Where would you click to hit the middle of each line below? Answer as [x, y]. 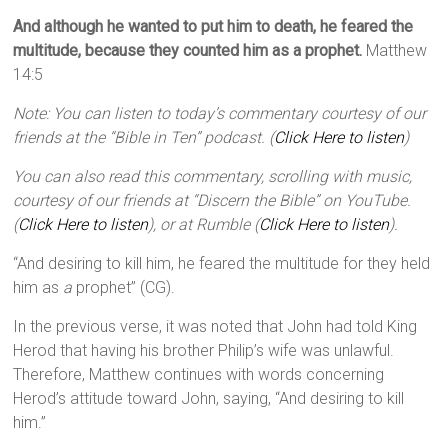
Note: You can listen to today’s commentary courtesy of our [220, 114]
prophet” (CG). [124, 288]
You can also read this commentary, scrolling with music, [213, 177]
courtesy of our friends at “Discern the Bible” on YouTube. [212, 201]
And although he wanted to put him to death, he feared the [213, 27]
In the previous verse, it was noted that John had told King [215, 327]
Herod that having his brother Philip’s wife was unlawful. [204, 351]
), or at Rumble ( [204, 225]
